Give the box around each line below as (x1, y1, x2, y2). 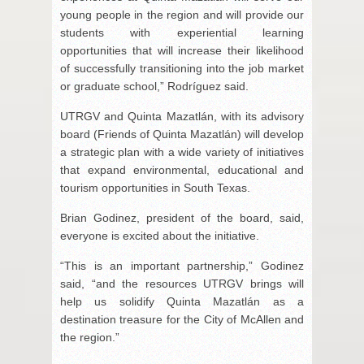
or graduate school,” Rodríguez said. (60, 79, 249, 93)
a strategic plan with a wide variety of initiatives (60, 145, 304, 158)
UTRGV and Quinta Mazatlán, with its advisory (60, 109, 304, 123)
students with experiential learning (60, 25, 304, 39)
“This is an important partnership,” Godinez (60, 258, 304, 272)
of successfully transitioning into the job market (60, 61, 304, 75)
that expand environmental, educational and (60, 162, 304, 176)
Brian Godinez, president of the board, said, (60, 210, 304, 224)
